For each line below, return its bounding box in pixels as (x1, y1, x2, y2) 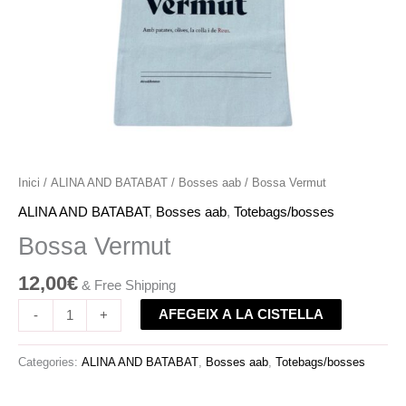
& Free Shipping (82, 278, 176, 294)
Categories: (18, 354, 82, 369)
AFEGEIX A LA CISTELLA (158, 306, 324, 322)
